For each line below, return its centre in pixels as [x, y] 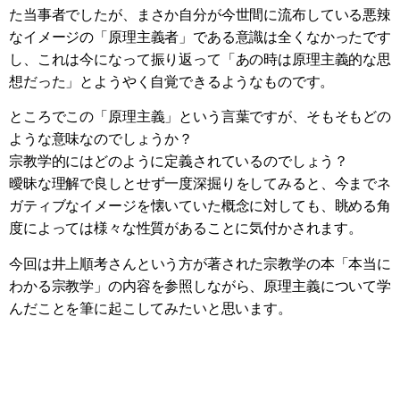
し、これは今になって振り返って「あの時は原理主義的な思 [200, 59]
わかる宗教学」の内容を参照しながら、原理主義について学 [200, 286]
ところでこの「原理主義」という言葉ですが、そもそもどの [200, 117]
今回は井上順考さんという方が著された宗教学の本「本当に [200, 263]
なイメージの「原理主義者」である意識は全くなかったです [200, 37]
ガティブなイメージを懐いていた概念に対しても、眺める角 [200, 206]
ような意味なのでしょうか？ [101, 139]
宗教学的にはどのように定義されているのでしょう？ [179, 162]
